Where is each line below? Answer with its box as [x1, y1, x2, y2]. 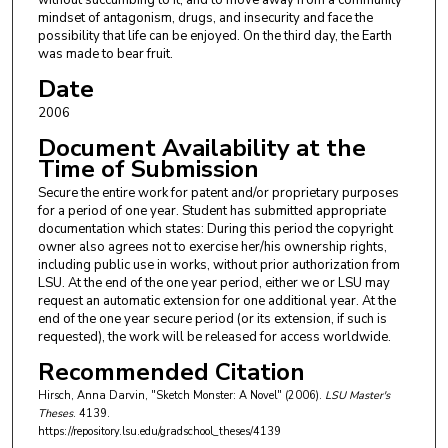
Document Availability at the [37, 132, 366, 165]
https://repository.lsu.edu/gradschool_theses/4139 [37, 424, 281, 440]
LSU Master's [324, 388, 390, 404]
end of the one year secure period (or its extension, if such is [37, 310, 387, 329]
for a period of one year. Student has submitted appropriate [37, 202, 386, 221]
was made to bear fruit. [37, 45, 173, 64]
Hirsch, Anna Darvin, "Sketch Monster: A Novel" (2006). [37, 388, 325, 404]
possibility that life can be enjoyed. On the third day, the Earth [37, 27, 392, 46]
